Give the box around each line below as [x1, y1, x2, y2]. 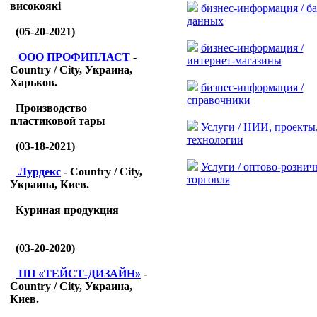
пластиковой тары [10, 115, 105, 127]
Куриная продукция [16, 204, 119, 216]
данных [186, 14, 224, 27]
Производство [16, 102, 87, 114]
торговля [186, 173, 230, 185]
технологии [186, 133, 243, 146]
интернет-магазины [186, 54, 282, 67]
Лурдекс [18, 166, 61, 178]
